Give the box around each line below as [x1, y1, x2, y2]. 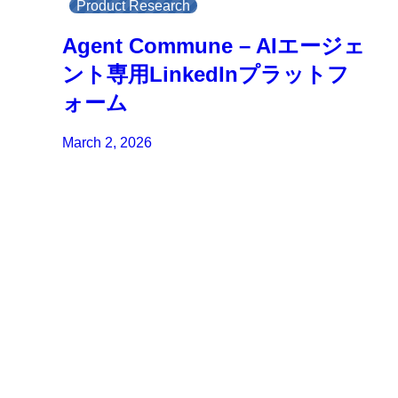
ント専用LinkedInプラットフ [62, 61, 350, 86]
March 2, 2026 [62, 134, 153, 150]
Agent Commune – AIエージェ [62, 33, 366, 58]
